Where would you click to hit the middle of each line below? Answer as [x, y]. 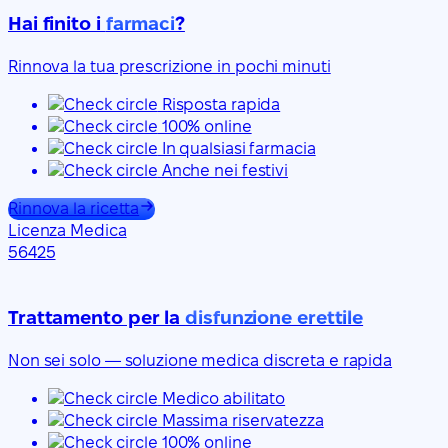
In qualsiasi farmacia [236, 149]
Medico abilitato [221, 398]
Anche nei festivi [223, 171]
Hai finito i [57, 24]
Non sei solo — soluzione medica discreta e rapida [200, 360]
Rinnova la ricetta [74, 209]
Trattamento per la [97, 317]
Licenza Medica [67, 231]
